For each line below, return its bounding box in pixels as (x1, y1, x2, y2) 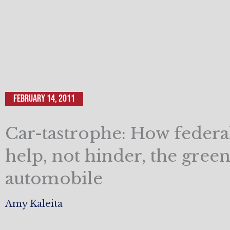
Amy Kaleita (5, 198, 63, 209)
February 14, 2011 (13, 92, 75, 105)
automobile (5, 168, 103, 189)
